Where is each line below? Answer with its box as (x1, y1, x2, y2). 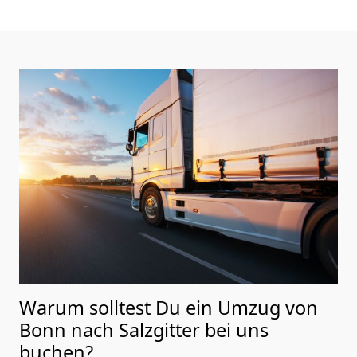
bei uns (205, 316, 269, 343)
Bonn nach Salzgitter (19, 316, 205, 343)
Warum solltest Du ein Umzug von (19, 294, 318, 320)
